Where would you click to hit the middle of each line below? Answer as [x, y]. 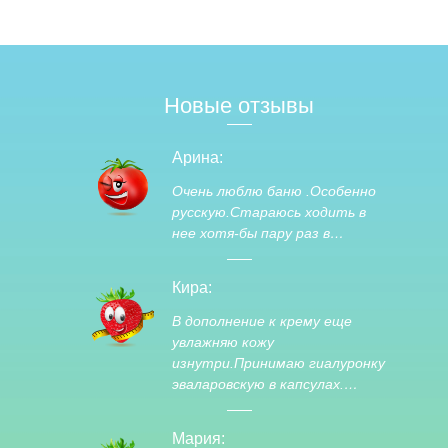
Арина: [197, 157]
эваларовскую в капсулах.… [265, 384]
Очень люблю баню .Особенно [274, 191]
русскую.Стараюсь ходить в [269, 212]
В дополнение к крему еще [262, 321]
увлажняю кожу [223, 342]
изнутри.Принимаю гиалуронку [278, 363]
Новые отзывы [239, 105]
